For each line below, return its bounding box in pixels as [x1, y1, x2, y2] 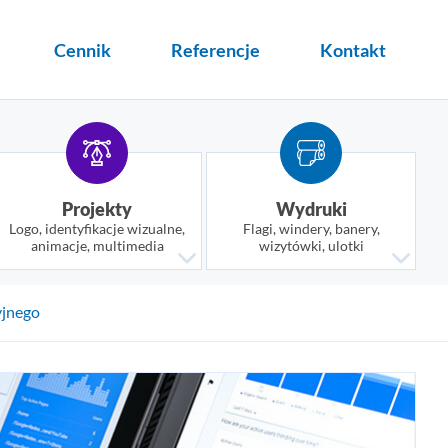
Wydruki [275, 198, 347, 220]
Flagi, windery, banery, [242, 220, 380, 237]
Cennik [54, 38, 111, 61]
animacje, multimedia [30, 237, 164, 254]
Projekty [62, 198, 132, 220]
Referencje [171, 38, 260, 61]
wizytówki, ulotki [258, 237, 364, 254]
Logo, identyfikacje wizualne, [9, 220, 185, 237]
